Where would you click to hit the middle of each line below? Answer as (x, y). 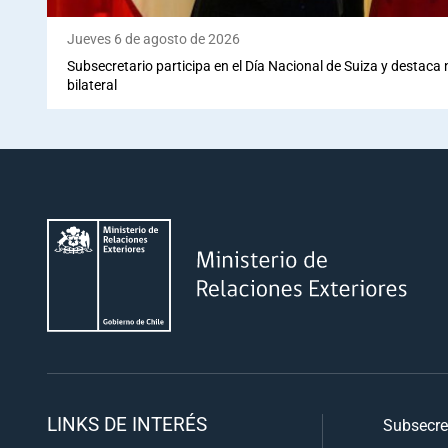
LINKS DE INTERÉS (127, 424)
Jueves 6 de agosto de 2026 (153, 39)
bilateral (92, 85)
